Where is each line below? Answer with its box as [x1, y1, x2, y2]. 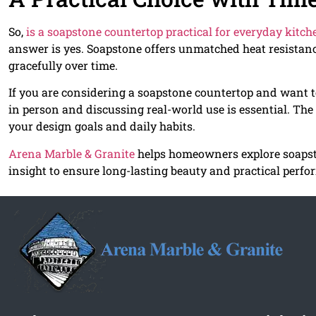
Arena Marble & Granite [8, 145, 135, 161]
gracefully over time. [8, 57, 118, 73]
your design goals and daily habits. [8, 119, 195, 134]
